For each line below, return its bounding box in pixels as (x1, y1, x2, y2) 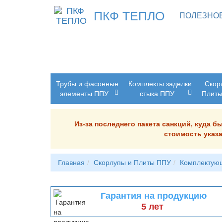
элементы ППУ (59, 90, 109, 98)
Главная (58, 159, 85, 166)
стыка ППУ (139, 90, 174, 98)
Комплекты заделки (128, 80, 192, 88)
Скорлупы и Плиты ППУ (94, 159, 171, 166)
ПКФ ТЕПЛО (94, 9, 165, 23)
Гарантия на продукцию (100, 191, 207, 201)
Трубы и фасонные (56, 80, 118, 88)
